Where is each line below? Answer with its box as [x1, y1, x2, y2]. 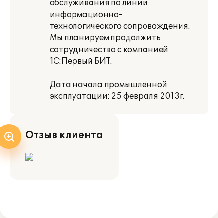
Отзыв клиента [25, 129, 103, 141]
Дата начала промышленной [50, 80, 167, 90]
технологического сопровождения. [50, 21, 190, 31]
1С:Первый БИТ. [50, 56, 112, 66]
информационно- [50, 10, 122, 19]
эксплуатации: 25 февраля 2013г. [50, 91, 184, 101]
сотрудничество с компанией [50, 45, 168, 54]
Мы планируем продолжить [50, 33, 161, 43]
